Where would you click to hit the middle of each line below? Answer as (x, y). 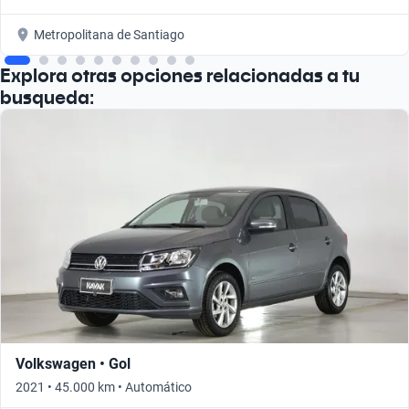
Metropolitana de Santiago (109, 34)
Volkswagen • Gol (73, 363)
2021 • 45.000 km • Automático (104, 387)
